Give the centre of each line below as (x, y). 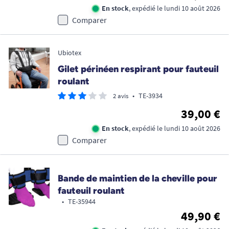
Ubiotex (70, 52)
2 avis (121, 96)
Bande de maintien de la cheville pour (138, 178)
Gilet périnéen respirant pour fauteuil (138, 69)
